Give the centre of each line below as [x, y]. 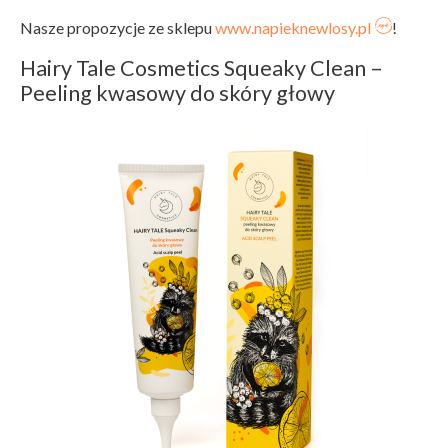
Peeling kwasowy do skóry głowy [177, 93]
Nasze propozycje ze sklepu [117, 28]
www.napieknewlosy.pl [293, 28]
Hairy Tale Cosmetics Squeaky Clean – [201, 68]
